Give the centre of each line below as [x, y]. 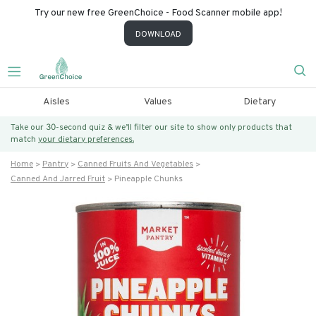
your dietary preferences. [86, 140]
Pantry [55, 164]
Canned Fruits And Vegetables [135, 164]
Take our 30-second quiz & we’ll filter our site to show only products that [151, 128]
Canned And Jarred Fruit [58, 179]
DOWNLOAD [158, 35]
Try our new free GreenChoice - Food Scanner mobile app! [158, 13]
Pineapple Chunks [148, 179]
